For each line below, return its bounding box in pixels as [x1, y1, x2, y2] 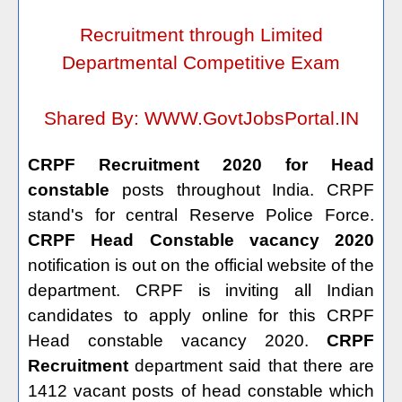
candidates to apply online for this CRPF [28, 306, 374, 325]
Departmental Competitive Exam [62, 52, 340, 74]
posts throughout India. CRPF [109, 180, 374, 199]
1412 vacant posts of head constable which [28, 381, 374, 400]
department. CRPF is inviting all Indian [28, 281, 374, 300]
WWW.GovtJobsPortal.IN [144, 108, 359, 129]
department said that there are [128, 356, 374, 375]
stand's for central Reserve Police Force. [28, 205, 374, 224]
